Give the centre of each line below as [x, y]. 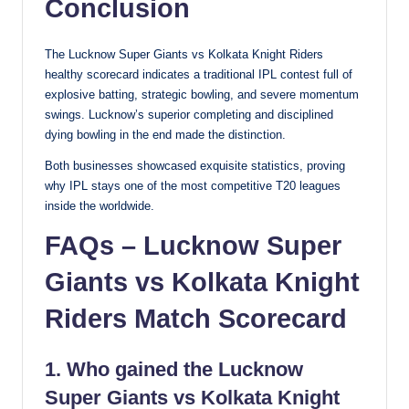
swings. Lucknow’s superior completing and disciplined [189, 114]
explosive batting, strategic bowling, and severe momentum [202, 94]
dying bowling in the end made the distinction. [165, 134]
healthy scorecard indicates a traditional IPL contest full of [199, 74]
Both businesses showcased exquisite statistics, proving [195, 165]
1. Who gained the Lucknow [174, 369]
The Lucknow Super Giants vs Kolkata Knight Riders [184, 54]
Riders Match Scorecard [196, 318]
